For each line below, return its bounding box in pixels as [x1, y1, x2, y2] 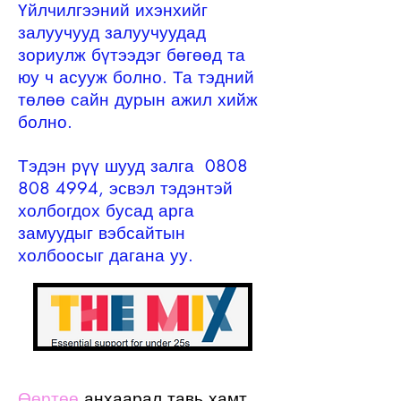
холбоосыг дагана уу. [18, 244, 193, 268]
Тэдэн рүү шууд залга [18, 155, 194, 178]
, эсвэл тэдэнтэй [98, 177, 233, 200]
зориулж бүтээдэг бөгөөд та [18, 44, 245, 67]
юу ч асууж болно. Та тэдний [18, 66, 254, 90]
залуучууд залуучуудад [18, 21, 206, 45]
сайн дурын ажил [71, 89, 212, 112]
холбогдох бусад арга [18, 200, 194, 223]
